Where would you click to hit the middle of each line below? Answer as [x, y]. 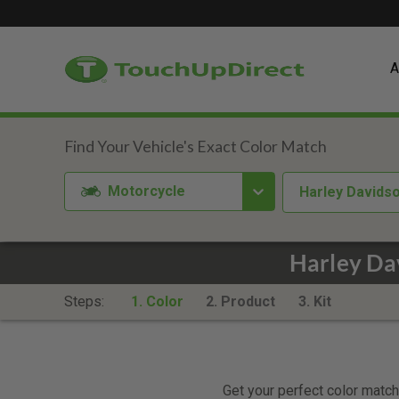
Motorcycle [147, 191]
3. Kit [314, 301]
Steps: [86, 301]
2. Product [241, 301]
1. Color [157, 301]
